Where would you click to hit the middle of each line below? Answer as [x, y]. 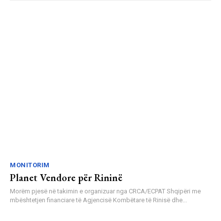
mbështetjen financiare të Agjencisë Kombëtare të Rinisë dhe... [98, 200]
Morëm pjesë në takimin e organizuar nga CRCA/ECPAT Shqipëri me [105, 191]
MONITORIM [30, 165]
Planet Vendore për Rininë [66, 177]
